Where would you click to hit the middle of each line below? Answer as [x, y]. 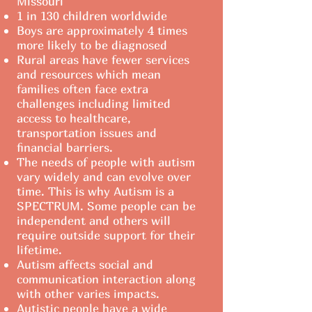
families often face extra [83, 89]
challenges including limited [94, 103]
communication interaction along [106, 279]
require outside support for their [106, 235]
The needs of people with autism [106, 162]
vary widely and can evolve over [104, 177]
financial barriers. [68, 147]
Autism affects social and [85, 264]
